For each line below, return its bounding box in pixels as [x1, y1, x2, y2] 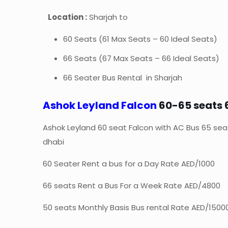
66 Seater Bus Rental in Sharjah [63, 72, 183, 83]
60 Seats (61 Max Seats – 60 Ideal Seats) [63, 34, 218, 45]
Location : [48, 12, 88, 23]
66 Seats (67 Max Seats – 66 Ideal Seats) [63, 53, 220, 64]
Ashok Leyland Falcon [43, 98, 157, 113]
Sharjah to [87, 12, 128, 23]
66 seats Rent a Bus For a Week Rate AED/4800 [43, 180, 221, 191]
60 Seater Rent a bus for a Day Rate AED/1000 [43, 158, 215, 169]
